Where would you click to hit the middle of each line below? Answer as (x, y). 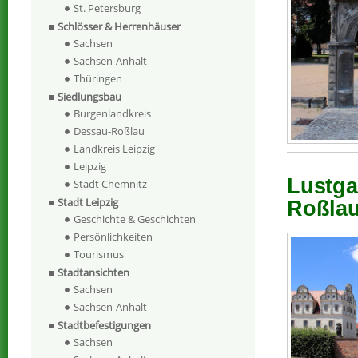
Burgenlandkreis (112, 114)
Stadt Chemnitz (110, 184)
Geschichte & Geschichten (135, 219)
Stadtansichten (93, 273)
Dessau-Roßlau (109, 131)
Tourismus (99, 255)
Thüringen (98, 79)
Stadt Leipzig (88, 203)
